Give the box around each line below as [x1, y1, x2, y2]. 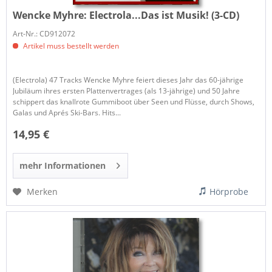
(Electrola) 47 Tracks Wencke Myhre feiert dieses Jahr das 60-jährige [13, 74, 244, 85]
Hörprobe [209, 186, 249, 198]
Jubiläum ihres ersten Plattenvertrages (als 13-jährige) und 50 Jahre [13, 85, 240, 96]
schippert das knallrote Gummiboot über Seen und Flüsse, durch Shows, [13, 96, 255, 107]
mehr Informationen [19, 160, 106, 172]
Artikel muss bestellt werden [21, 40, 120, 51]
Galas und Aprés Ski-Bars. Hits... [13, 107, 121, 118]
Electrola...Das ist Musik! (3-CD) [89, 8, 240, 22]
